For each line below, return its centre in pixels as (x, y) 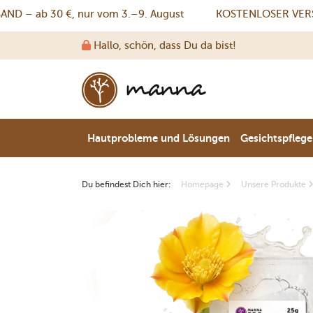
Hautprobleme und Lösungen (158, 138)
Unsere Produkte (275, 185)
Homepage (203, 185)
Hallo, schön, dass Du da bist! (163, 45)
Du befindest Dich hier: (126, 185)
